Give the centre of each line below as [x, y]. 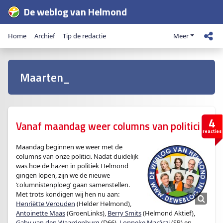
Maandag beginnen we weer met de [69, 147]
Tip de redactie [84, 36]
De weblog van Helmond [75, 12]
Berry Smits [124, 213]
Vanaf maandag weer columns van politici [108, 126]
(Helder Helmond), [103, 204]
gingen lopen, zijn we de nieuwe [63, 175]
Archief [45, 36]
